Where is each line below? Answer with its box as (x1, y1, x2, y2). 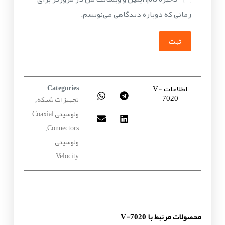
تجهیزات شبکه (37, 92, 79, 107)
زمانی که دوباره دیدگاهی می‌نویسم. (81, 6, 192, 22)
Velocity (55, 149, 79, 163)
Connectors (47, 121, 79, 135)
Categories (47, 84, 79, 92)
